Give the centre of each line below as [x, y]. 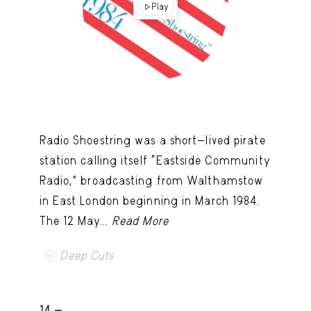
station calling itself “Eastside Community [155, 160]
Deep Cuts [86, 255]
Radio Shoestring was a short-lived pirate [152, 140]
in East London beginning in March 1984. [150, 200]
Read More [140, 220]
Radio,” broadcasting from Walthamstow [151, 180]
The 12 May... [75, 220]
